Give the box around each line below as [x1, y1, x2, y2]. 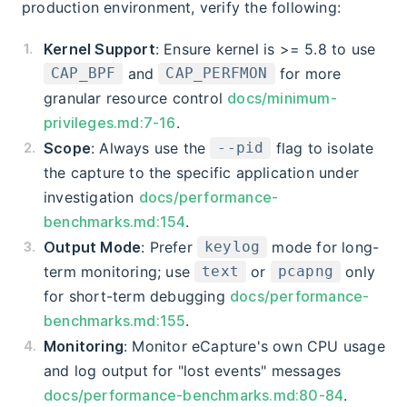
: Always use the [91, 138, 211, 157]
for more [274, 64, 342, 83]
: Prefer [141, 237, 198, 256]
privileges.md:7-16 [44, 113, 176, 132]
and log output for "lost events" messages [44, 361, 342, 380]
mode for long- [267, 237, 380, 256]
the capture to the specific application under [44, 163, 360, 182]
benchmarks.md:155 [44, 311, 186, 330]
